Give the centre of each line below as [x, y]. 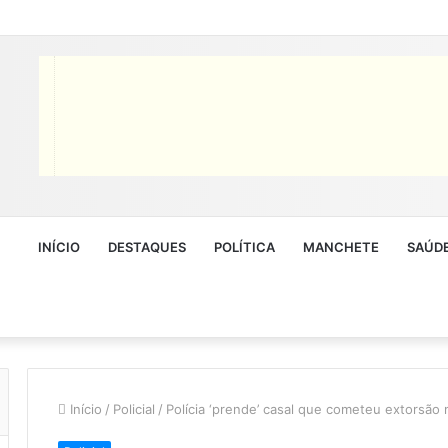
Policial [134, 408]
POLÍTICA [244, 246]
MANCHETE [341, 246]
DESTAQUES [147, 246]
